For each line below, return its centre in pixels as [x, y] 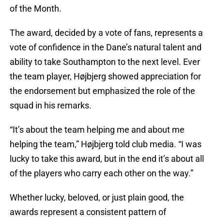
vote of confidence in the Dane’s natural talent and [106, 47]
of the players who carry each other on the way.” [101, 173]
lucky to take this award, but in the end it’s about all [107, 159]
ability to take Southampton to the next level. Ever [105, 62]
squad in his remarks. [51, 106]
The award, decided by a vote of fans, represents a [106, 33]
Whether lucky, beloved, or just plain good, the [97, 198]
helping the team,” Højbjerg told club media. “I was [106, 144]
